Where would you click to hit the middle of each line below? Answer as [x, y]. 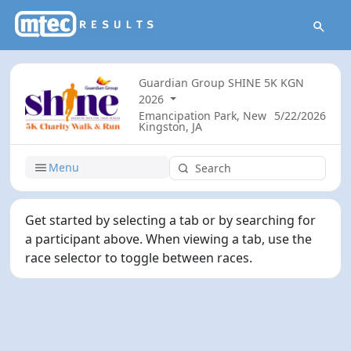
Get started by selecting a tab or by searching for [171, 220]
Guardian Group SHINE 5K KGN [222, 83]
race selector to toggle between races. [139, 257]
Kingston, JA [171, 127]
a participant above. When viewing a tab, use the [169, 239]
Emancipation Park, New [203, 116]
